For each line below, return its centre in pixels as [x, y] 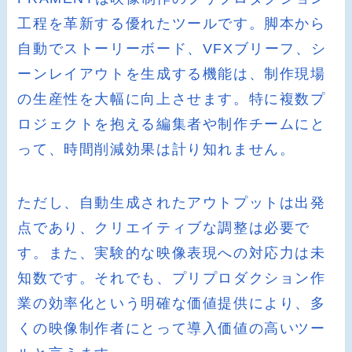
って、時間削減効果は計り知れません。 [156, 150]
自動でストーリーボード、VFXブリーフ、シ [172, 49]
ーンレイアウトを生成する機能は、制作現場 [172, 74]
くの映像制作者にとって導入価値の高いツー [172, 329]
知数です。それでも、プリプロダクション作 [172, 279]
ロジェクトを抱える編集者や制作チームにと [172, 125]
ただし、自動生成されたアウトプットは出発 [172, 203]
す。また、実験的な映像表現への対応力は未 [172, 253]
